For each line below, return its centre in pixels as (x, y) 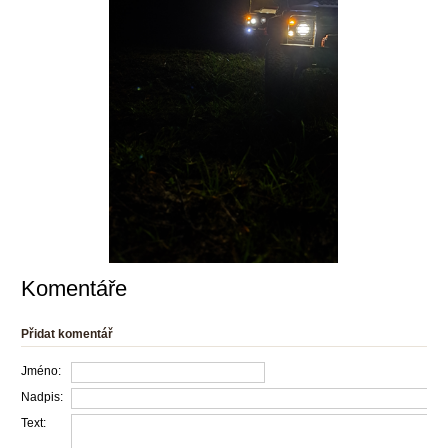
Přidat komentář (67, 334)
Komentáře (74, 288)
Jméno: (41, 371)
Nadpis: (42, 397)
